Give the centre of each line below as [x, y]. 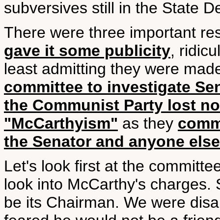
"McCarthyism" [61, 123]
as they [148, 123]
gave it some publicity [87, 51]
